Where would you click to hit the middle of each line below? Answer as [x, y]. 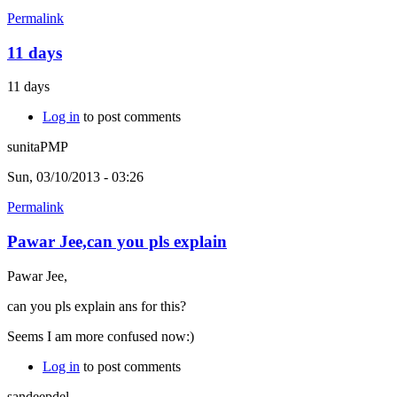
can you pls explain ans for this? [97, 306]
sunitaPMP [38, 147]
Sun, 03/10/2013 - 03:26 [75, 177]
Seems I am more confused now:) [101, 336]
